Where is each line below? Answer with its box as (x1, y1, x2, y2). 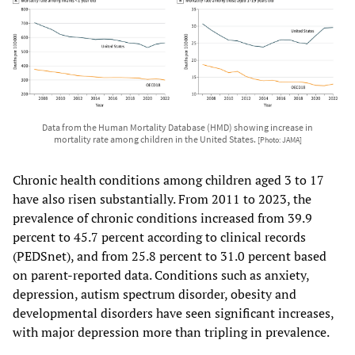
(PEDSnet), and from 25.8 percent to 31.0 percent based (13, 247, 326, 265)
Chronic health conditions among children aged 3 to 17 (13, 171, 324, 189)
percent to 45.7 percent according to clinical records (13, 228, 306, 246)
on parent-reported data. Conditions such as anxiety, (13, 266, 309, 284)
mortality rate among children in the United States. (53, 133, 258, 146)
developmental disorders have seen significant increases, (13, 304, 334, 323)
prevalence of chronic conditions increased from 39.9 (13, 209, 312, 227)
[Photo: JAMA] (257, 136, 302, 146)
